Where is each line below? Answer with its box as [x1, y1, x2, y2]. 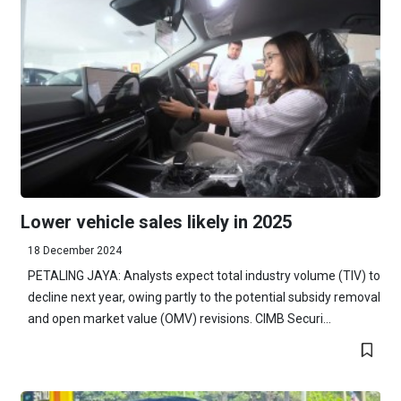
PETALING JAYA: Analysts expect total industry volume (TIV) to [27, 269, 380, 284]
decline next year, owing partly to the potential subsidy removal [27, 290, 380, 305]
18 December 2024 [27, 244, 122, 258]
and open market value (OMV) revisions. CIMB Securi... [27, 311, 331, 327]
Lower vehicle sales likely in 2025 [20, 211, 292, 234]
